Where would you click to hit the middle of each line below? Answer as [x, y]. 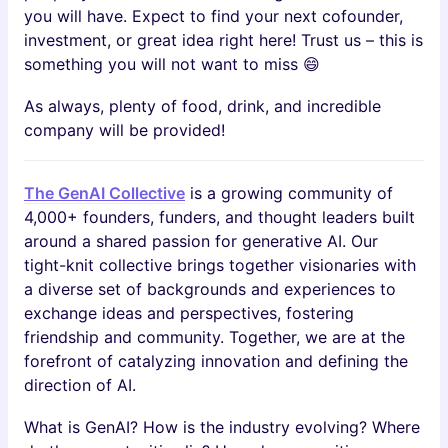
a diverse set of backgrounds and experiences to [210, 289]
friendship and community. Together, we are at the [214, 337]
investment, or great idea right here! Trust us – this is [223, 40]
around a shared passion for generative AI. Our [201, 241]
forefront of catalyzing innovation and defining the [216, 361]
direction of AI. [80, 385]
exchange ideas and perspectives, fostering [189, 313]
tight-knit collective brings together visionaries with [220, 265]
